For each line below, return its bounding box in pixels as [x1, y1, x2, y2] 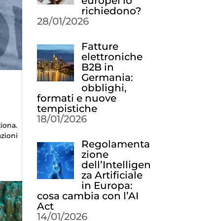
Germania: [81, 72, 133, 83]
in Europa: [81, 180, 133, 191]
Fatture [81, 40, 118, 52]
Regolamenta [81, 138, 150, 150]
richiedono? [81, 5, 141, 17]
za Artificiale [81, 169, 143, 181]
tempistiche [37, 103, 97, 114]
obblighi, [81, 82, 127, 94]
